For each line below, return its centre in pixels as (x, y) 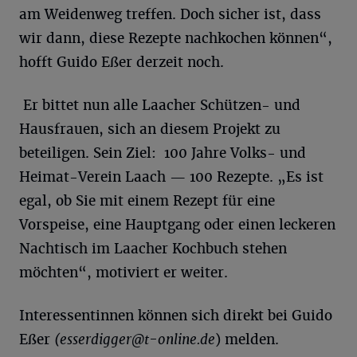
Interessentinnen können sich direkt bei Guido (176, 316)
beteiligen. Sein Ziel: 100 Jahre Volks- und (163, 153)
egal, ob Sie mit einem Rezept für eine (147, 201)
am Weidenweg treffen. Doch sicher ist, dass (170, 14)
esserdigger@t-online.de (137, 339)
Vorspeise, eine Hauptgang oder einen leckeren (177, 225)
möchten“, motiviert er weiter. (124, 273)
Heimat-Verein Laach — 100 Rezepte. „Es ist (171, 177)
